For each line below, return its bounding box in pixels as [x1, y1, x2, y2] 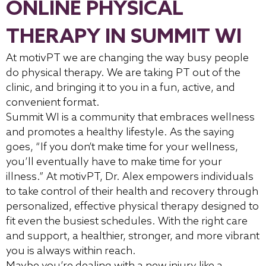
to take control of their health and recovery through [6, 185, 258, 198]
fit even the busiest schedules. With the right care [6, 214, 248, 228]
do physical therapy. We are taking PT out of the [6, 66, 240, 80]
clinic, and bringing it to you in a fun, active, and [6, 81, 235, 94]
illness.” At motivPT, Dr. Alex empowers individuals [6, 170, 254, 183]
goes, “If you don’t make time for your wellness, [6, 140, 238, 154]
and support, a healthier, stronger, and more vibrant [6, 229, 259, 243]
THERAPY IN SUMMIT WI [6, 24, 242, 49]
